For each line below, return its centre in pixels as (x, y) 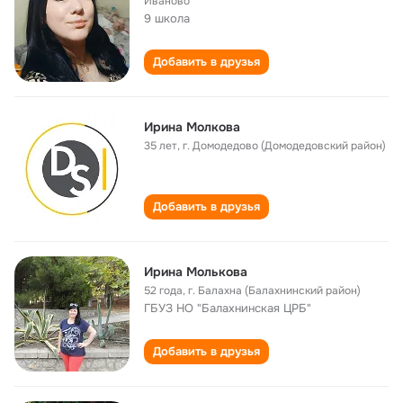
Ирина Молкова (192, 127)
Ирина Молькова (196, 272)
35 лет (161, 146)
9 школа (167, 18)
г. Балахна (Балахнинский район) (274, 291)
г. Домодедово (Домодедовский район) (284, 146)
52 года (163, 291)
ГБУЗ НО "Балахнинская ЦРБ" (228, 308)
